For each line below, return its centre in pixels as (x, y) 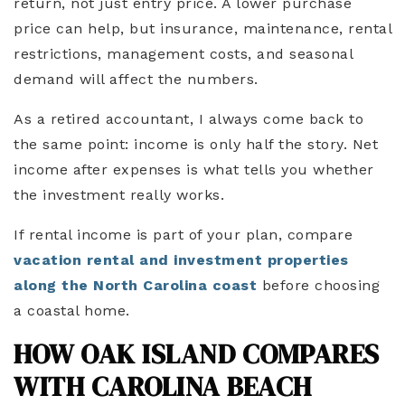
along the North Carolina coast (135, 286)
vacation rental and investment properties (181, 260)
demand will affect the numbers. (136, 80)
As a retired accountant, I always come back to (188, 119)
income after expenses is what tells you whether (194, 170)
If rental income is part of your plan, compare (183, 235)
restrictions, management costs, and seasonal (183, 54)
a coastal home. (74, 311)
